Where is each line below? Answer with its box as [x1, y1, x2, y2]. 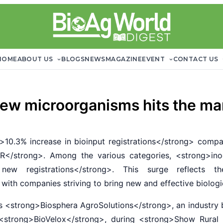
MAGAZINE [105, 55, 142, 63]
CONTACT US [173, 55, 220, 63]
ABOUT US [17, 55, 55, 63]
